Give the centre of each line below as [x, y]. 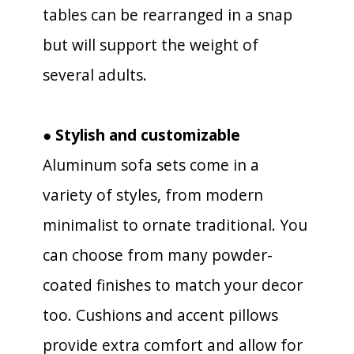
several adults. [95, 74]
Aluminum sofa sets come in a [151, 164]
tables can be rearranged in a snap [168, 14]
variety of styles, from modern [153, 194]
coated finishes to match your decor [173, 284]
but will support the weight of [151, 44]
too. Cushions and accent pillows [160, 314]
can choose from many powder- [158, 254]
